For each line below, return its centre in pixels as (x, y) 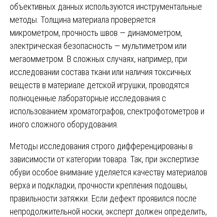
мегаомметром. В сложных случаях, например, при (98, 59)
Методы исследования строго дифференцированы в (101, 146)
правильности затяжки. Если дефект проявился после (103, 198)
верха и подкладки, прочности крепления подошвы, (99, 185)
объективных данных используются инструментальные (106, 6)
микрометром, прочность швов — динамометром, (96, 32)
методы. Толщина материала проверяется (83, 19)
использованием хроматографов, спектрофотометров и (107, 111)
